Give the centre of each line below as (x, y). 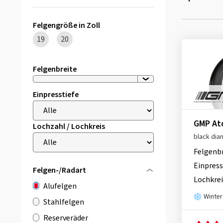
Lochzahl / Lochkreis (69, 126)
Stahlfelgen (64, 202)
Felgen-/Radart (59, 170)
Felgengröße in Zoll (66, 25)
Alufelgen (60, 186)
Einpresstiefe (56, 95)
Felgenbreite (55, 69)
